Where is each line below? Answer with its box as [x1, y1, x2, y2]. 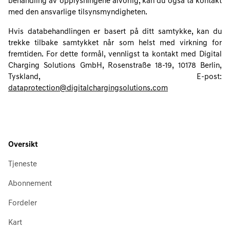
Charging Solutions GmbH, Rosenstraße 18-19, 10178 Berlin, [8, 62, 222, 70]
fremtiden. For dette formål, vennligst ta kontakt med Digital [8, 51, 222, 59]
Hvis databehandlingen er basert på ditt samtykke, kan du [8, 28, 222, 36]
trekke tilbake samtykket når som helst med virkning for [8, 40, 222, 47]
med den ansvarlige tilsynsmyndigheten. [8, 9, 147, 16]
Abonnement [8, 180, 52, 188]
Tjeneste [8, 161, 37, 168]
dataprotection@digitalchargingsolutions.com [8, 85, 168, 92]
